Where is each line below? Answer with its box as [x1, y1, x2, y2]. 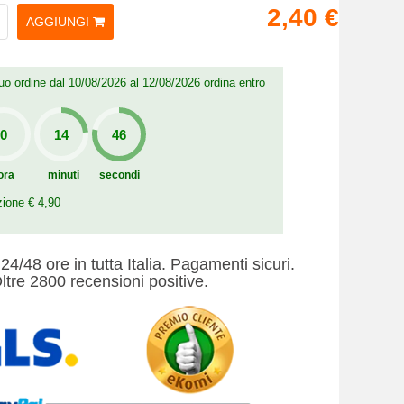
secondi [98, 169, 140, 181]
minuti [47, 169, 79, 181]
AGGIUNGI [26, 14, 89, 29]
